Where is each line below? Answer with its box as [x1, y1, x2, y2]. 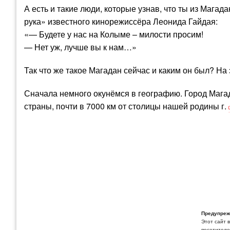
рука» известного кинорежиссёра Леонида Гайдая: [24, 15, 218, 27]
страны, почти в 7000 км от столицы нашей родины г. [24, 100, 228, 112]
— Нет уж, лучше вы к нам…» [24, 41, 137, 53]
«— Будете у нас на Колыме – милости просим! [24, 28, 203, 40]
